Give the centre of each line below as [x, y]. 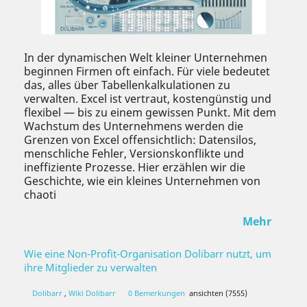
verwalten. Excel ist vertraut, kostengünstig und [148, 98]
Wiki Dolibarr [93, 293]
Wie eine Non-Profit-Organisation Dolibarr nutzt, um [148, 253]
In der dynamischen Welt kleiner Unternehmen [146, 57]
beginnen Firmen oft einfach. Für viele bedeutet [147, 71]
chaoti [40, 194]
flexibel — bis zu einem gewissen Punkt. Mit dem [150, 112]
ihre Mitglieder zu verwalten [90, 267]
